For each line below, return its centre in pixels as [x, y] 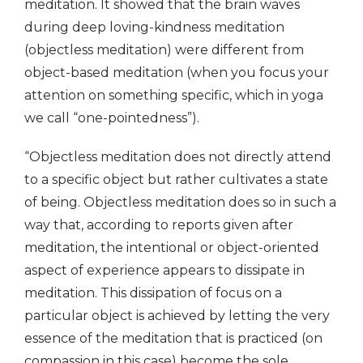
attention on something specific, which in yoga [174, 95]
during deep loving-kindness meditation [154, 27]
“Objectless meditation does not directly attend [178, 156]
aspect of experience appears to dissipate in [164, 270]
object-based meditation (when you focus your [177, 72]
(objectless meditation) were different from [164, 49]
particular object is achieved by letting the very [177, 315]
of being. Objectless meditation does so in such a [180, 202]
